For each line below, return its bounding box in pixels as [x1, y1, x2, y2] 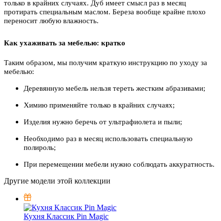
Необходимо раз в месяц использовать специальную [24, 134, 192, 143]
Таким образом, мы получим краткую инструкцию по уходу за [4, 58, 207, 67]
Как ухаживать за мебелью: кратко [4, 38, 125, 47]
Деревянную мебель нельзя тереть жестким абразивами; [24, 84, 205, 92]
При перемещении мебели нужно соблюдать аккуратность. [24, 160, 215, 168]
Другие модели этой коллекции [4, 176, 110, 185]
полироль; [24, 143, 56, 151]
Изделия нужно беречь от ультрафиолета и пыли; [24, 117, 182, 126]
